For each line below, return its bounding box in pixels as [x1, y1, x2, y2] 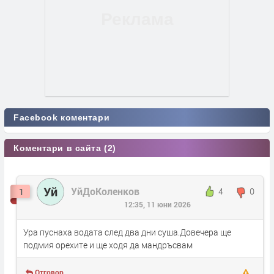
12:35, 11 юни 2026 [124, 199, 191, 209]
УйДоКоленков [71, 184, 139, 198]
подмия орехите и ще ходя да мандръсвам [23, 239, 193, 251]
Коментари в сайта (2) [13, 143, 116, 153]
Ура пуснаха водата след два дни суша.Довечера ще [23, 226, 231, 239]
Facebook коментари [13, 112, 110, 122]
